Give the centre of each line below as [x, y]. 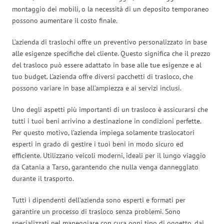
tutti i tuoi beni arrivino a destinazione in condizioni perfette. [106, 121]
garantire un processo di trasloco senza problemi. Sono [96, 211]
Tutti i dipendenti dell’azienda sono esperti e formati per [99, 200]
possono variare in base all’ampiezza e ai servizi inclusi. [97, 88]
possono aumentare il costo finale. [65, 20]
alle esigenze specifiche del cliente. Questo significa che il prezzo [111, 53]
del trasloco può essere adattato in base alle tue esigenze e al [107, 65]
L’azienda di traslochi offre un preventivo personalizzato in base [109, 42]
